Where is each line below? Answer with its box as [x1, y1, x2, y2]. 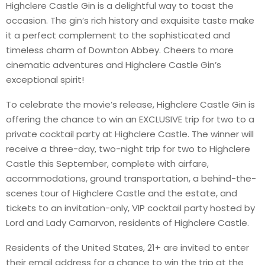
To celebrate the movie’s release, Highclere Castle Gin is [6, 98, 255, 111]
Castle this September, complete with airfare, [6, 157, 209, 170]
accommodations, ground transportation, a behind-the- [6, 172, 256, 185]
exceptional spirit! [6, 73, 84, 86]
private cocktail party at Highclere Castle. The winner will [6, 128, 254, 141]
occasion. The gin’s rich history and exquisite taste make [6, 14, 254, 27]
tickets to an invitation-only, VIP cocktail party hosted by [6, 202, 255, 215]
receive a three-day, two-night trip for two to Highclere [6, 143, 250, 156]
